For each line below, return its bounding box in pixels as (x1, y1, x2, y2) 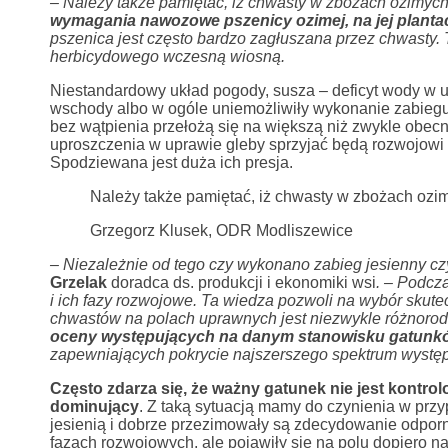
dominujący (49, 398, 139, 415)
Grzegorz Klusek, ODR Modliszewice (89, 222, 353, 239)
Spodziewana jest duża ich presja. (49, 154, 293, 171)
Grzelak (49, 274, 107, 291)
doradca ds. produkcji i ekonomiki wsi (106, 274, 376, 291)
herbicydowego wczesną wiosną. (49, 48, 285, 65)
